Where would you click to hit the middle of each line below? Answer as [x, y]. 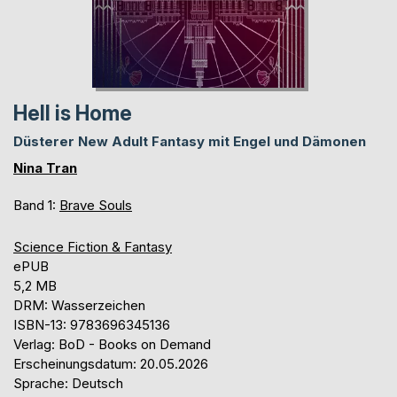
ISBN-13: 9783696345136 [92, 324]
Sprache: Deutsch [68, 383]
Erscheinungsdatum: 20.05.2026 [111, 363]
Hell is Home [73, 113]
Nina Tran [45, 167]
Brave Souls [96, 205]
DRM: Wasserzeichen [79, 305]
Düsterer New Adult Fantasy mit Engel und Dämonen [190, 141]
